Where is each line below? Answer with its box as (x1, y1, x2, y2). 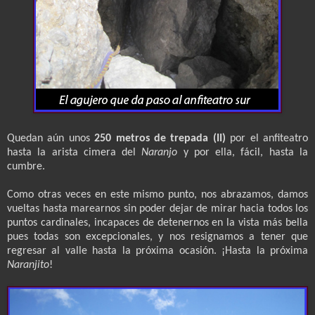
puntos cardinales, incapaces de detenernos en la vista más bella (7, 217, 308, 229)
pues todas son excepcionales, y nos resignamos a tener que (7, 231, 308, 243)
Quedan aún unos (7, 132, 95, 144)
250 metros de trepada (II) (94, 132, 226, 144)
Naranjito (7, 259, 49, 271)
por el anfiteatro (225, 132, 309, 144)
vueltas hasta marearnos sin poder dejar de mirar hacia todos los (7, 202, 308, 214)
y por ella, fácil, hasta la (183, 146, 309, 158)
